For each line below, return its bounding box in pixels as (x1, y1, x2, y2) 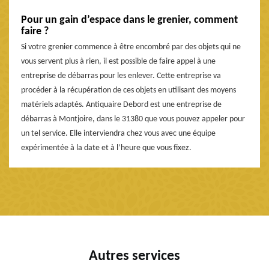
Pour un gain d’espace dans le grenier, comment (21, 14, 238, 26)
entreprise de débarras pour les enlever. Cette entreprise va (21, 71, 221, 81)
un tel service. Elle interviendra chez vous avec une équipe (21, 129, 216, 139)
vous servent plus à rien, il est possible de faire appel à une (21, 57, 216, 67)
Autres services (89, 249, 180, 264)
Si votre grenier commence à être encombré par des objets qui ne (21, 43, 241, 52)
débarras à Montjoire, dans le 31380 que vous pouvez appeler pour (21, 115, 245, 124)
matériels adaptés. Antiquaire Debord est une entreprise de (21, 100, 222, 110)
